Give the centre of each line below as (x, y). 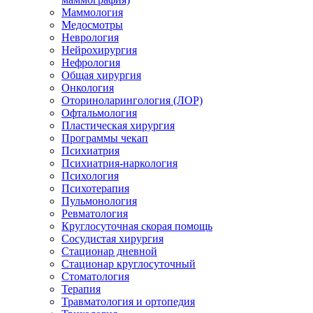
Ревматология (95, 213)
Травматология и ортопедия (128, 301)
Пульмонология (99, 201)
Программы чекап (105, 138)
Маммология (92, 12)
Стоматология (95, 276)
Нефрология (91, 62)
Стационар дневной (109, 251)
